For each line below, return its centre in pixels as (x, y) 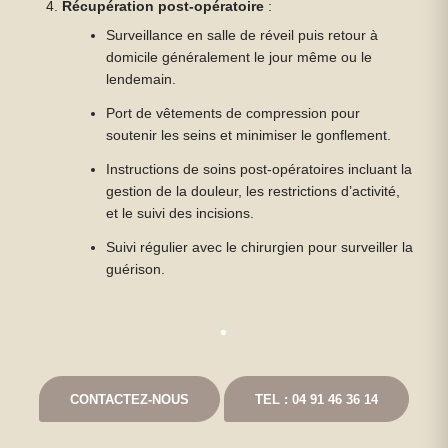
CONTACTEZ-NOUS (129, 399)
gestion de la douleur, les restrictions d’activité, (253, 191)
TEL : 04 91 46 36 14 (316, 399)
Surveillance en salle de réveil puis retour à (242, 35)
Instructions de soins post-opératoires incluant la (259, 169)
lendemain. (141, 79)
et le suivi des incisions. (180, 213)
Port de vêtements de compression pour (233, 113)
